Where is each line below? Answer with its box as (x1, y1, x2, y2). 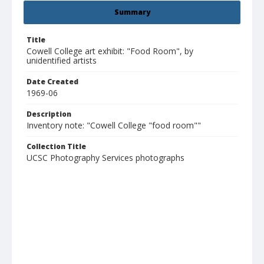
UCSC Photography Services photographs (27, 152, 184, 164)
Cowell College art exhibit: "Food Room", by (27, 45, 193, 57)
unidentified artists (27, 55, 97, 67)
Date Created (27, 77, 78, 87)
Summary (114, 7, 150, 18)
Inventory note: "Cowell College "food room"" (27, 120, 201, 131)
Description (27, 109, 71, 120)
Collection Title (27, 141, 86, 152)
